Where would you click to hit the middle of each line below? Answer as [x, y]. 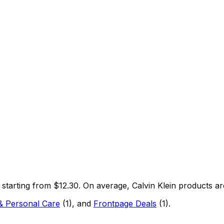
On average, [106, 185]
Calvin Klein [154, 185]
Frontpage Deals [125, 203]
